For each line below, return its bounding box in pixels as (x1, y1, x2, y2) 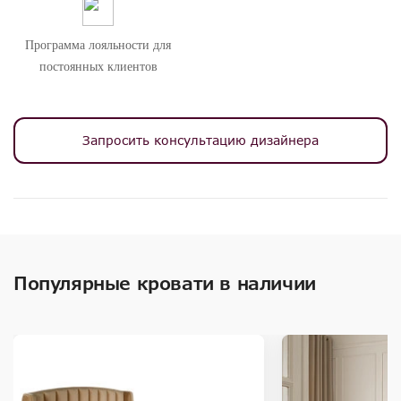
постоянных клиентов (38, 60, 158, 73)
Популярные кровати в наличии (13, 272, 316, 294)
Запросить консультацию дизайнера (82, 132, 319, 148)
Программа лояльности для (25, 38, 171, 52)
